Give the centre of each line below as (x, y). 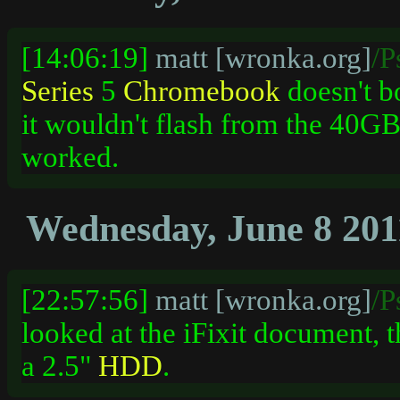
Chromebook (202, 91)
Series (58, 91)
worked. (70, 157)
